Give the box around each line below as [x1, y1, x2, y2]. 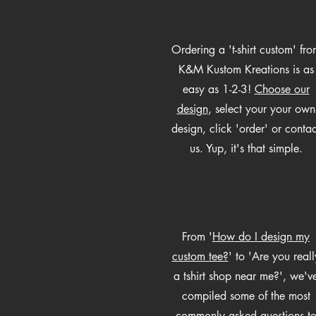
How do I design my [212, 229, 310, 244]
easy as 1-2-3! [182, 81, 255, 97]
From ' [182, 229, 212, 244]
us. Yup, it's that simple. [189, 140, 303, 156]
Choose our [254, 81, 310, 97]
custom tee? [171, 248, 229, 264]
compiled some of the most [181, 288, 310, 303]
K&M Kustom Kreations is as [178, 61, 314, 77]
